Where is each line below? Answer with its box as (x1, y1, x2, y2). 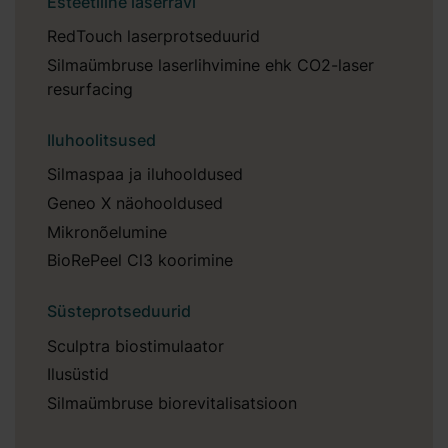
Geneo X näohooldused (47, 192, 224, 213)
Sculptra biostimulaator (47, 335, 225, 356)
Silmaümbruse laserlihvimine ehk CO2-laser (47, 54, 375, 75)
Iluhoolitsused (47, 129, 157, 150)
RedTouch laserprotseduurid (47, 26, 261, 47)
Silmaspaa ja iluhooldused (47, 164, 244, 185)
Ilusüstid (47, 364, 110, 385)
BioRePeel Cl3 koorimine (47, 250, 234, 271)
